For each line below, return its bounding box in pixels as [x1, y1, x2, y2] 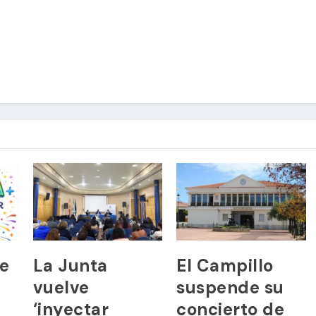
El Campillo [176, 255, 274, 277]
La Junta [32, 255, 108, 277]
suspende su [176, 276, 284, 299]
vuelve [32, 276, 90, 299]
